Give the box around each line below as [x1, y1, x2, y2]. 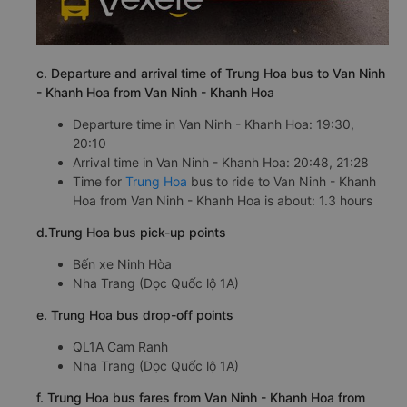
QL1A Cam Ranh [73, 338, 168, 354]
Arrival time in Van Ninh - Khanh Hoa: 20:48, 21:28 [73, 154, 369, 170]
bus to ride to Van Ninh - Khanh [187, 173, 376, 189]
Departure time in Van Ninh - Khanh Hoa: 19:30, [73, 115, 354, 132]
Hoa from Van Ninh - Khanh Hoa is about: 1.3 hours [73, 192, 372, 208]
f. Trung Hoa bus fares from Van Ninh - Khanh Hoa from [36, 389, 365, 405]
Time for [73, 173, 125, 189]
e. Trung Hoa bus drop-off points [36, 306, 233, 323]
